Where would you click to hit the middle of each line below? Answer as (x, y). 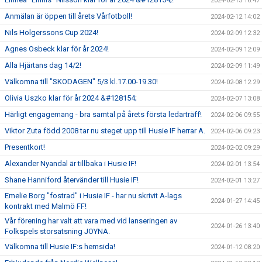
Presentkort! (25, 147)
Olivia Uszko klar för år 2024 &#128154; (71, 98)
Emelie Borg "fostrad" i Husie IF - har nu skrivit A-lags (93, 195)
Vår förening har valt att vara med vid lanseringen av (91, 220)
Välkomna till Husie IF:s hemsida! (60, 246)
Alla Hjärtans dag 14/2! (43, 65)
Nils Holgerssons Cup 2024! (51, 32)
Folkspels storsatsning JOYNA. (57, 231)
